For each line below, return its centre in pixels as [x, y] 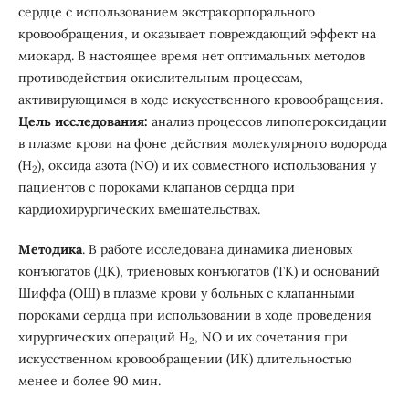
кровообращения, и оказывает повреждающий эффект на [197, 34]
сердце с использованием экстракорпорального [166, 12]
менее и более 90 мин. [93, 381]
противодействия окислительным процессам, [160, 78]
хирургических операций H [103, 337]
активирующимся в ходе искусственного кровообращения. [200, 100]
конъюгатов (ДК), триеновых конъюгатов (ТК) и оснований [199, 272]
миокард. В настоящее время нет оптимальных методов [191, 56]
